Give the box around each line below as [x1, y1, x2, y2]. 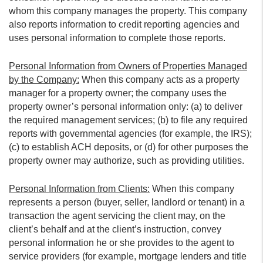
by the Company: [9, 75, 79, 85]
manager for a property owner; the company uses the [9, 88, 227, 98]
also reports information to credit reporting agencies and [9, 19, 240, 29]
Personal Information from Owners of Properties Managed [9, 61, 247, 71]
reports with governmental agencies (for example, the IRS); [9, 129, 252, 139]
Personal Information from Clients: [9, 184, 150, 194]
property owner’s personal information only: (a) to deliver [9, 102, 242, 112]
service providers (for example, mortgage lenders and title [9, 251, 247, 261]
